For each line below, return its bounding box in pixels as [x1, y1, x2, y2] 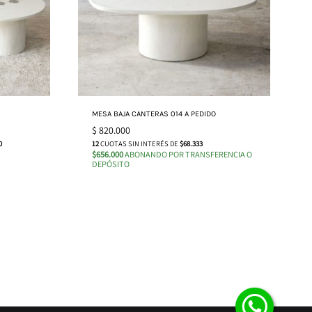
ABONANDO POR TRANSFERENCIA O [123, 148, 252, 160]
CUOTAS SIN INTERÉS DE [99, 138, 180, 148]
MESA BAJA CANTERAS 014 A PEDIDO [92, 109, 216, 118]
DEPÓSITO [92, 157, 130, 170]
